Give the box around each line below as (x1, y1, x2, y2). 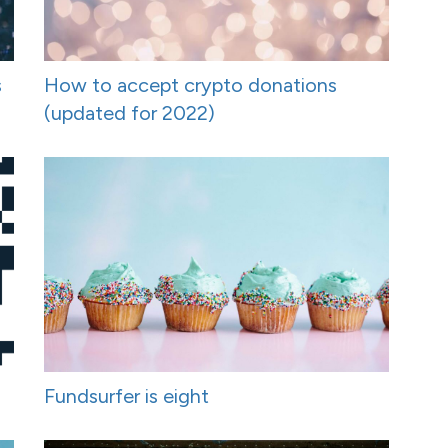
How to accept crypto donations (44, 72, 337, 97)
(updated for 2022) (44, 100, 215, 125)
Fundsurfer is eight (44, 384, 209, 409)
